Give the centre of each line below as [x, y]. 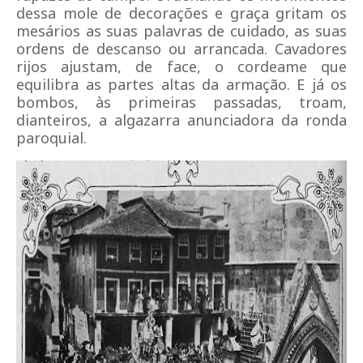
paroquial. [51, 138]
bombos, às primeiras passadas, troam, [181, 102]
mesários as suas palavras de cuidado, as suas [181, 31]
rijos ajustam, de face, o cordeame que [181, 66]
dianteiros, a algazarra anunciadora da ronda [181, 120]
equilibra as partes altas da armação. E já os [181, 84]
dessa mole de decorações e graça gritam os [181, 13]
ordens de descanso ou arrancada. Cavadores [181, 49]
